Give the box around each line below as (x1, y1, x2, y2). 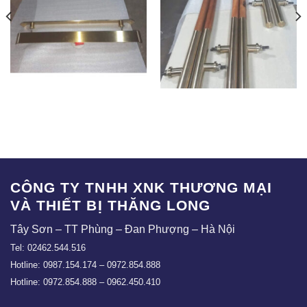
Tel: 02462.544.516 (10, 243, 86, 254)
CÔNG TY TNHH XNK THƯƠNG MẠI (10, 180, 273, 196)
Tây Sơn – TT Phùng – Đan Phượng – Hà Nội (10, 223, 235, 236)
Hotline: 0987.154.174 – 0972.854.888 (10, 260, 160, 271)
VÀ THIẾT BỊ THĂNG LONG (10, 197, 211, 214)
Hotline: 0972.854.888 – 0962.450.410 (10, 277, 160, 288)
